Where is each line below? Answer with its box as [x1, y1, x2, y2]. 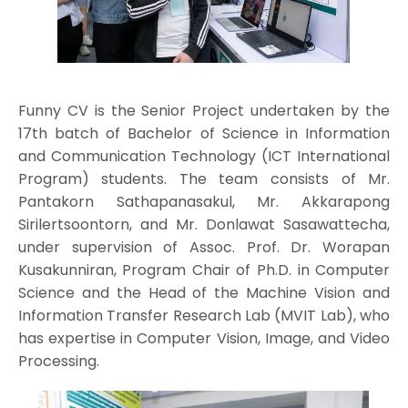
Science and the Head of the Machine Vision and [17, 281, 391, 303]
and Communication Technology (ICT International [17, 145, 391, 167]
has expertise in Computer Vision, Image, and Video [17, 327, 391, 349]
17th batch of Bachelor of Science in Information [17, 122, 391, 144]
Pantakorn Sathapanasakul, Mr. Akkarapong [17, 190, 391, 212]
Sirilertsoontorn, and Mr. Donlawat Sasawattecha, [17, 213, 391, 235]
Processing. [17, 350, 99, 372]
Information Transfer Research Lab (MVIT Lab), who [17, 304, 391, 326]
